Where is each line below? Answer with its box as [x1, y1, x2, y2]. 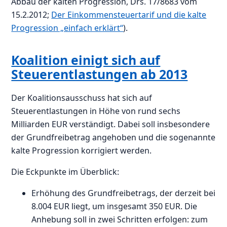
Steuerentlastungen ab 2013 [11, 65, 188, 83]
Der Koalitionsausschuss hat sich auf [11, 92, 153, 104]
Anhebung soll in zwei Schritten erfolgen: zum [31, 214, 208, 225]
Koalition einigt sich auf [11, 51, 161, 68]
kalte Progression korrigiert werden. [11, 145, 152, 157]
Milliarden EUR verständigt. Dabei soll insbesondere [11, 119, 210, 130]
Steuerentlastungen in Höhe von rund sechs [11, 105, 181, 117]
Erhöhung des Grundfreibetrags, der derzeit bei [31, 187, 216, 199]
